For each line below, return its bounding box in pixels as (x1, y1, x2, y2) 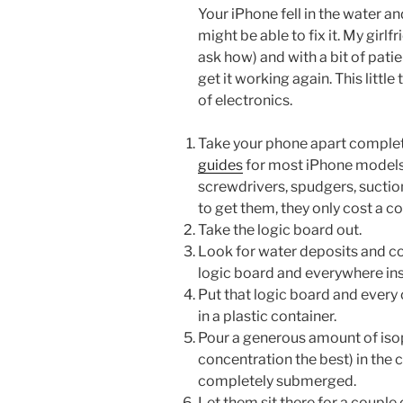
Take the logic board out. (198, 220, 362, 238)
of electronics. (198, 91, 292, 109)
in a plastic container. (198, 307, 336, 325)
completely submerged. (198, 372, 356, 390)
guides (198, 156, 243, 174)
